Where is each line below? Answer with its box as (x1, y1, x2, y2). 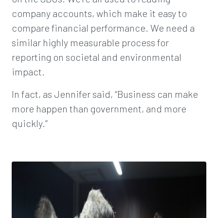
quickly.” (12, 117, 48, 129)
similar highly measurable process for (12, 36, 169, 48)
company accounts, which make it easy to (12, 7, 187, 19)
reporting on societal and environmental (12, 51, 182, 63)
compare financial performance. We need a (12, 22, 195, 34)
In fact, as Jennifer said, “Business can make (12, 88, 198, 100)
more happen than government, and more (12, 103, 186, 114)
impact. (12, 66, 45, 77)
